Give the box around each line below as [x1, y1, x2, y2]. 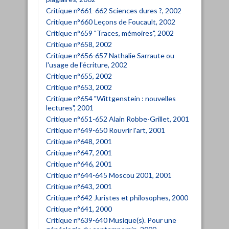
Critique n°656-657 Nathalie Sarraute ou [46, 51, 174, 60]
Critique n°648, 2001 [46, 136, 112, 146]
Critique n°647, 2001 [46, 148, 112, 157]
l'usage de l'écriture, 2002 [46, 60, 127, 69]
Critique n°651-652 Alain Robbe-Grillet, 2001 [46, 114, 189, 123]
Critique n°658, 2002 [46, 39, 112, 49]
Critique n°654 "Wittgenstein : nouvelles [46, 94, 176, 103]
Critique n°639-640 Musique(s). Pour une [46, 215, 176, 224]
